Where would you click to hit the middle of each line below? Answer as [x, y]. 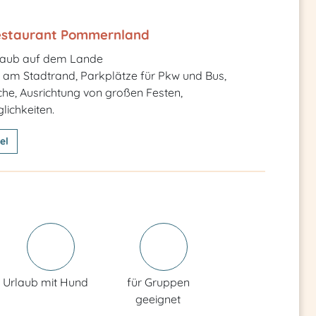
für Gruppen [158, 282]
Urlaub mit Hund [45, 282]
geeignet [158, 299]
